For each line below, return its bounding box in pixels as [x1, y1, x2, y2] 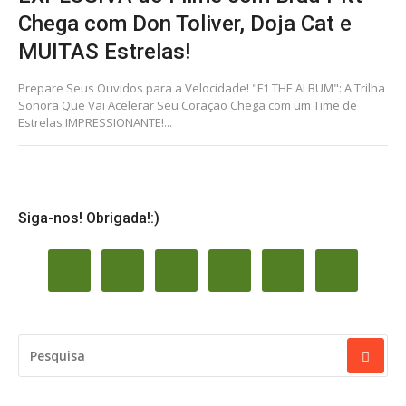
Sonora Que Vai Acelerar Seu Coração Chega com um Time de [18, 97, 357, 113]
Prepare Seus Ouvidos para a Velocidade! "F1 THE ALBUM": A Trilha [18, 80, 385, 96]
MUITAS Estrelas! [18, 39, 190, 64]
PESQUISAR [17, 334, 85, 352]
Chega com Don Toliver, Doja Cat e [18, 11, 352, 36]
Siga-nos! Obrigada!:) [18, 209, 159, 227]
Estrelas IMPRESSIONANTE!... [18, 114, 172, 130]
